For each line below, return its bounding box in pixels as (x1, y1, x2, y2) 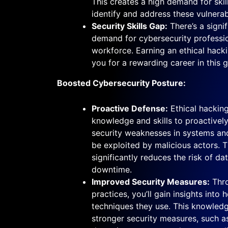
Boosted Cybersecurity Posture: (57, 77, 186, 88)
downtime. (92, 164, 132, 175)
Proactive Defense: (92, 103, 168, 113)
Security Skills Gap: (92, 20, 167, 31)
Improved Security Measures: (92, 176, 210, 187)
